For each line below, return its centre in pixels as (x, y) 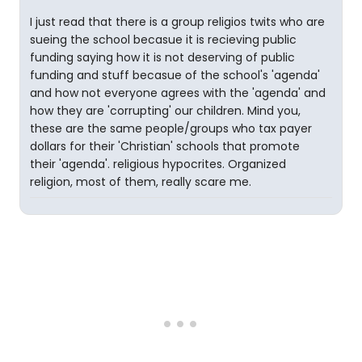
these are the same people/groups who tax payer (171, 128)
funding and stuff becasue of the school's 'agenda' (175, 75)
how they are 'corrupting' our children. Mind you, (165, 111)
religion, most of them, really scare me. (141, 182)
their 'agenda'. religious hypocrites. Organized (158, 164)
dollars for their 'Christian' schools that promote (165, 146)
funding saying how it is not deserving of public (162, 57)
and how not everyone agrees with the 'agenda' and (178, 93)
